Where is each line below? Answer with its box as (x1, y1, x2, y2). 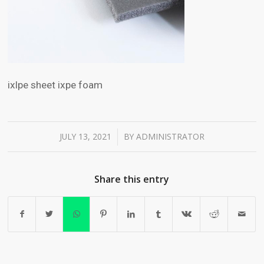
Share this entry (94, 172, 170, 186)
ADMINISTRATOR (136, 130, 204, 142)
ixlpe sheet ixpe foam (8, 79, 103, 91)
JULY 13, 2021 (59, 130, 111, 142)
